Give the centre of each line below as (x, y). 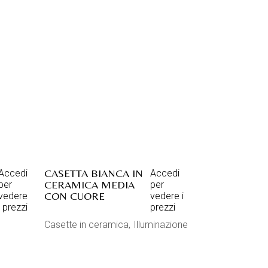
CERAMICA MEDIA (89, 185)
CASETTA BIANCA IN (93, 173)
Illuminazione (160, 225)
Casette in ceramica (86, 225)
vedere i (167, 196)
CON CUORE (74, 196)
